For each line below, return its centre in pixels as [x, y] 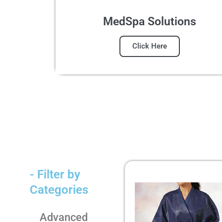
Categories [59, 190]
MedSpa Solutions [150, 22]
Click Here [150, 46]
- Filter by [55, 174]
